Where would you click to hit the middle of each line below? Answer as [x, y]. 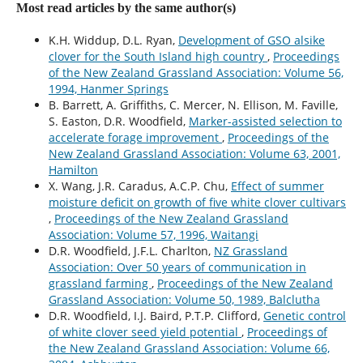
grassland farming [100, 284]
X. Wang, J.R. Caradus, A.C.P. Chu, [139, 186]
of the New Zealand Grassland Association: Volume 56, [196, 73]
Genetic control [304, 316]
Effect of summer [277, 186]
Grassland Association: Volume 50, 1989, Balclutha [184, 300]
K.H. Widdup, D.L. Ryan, [113, 41]
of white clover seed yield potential [145, 332]
